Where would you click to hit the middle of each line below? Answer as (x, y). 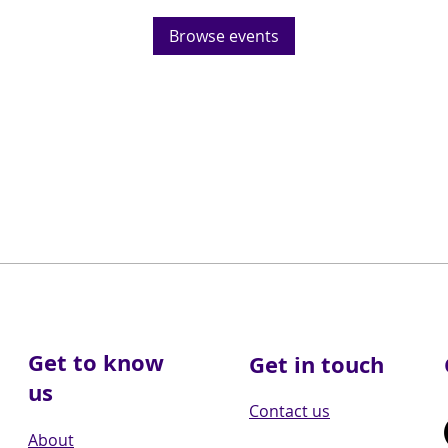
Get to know (96, 362)
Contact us (289, 411)
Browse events (224, 35)
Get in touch (316, 364)
